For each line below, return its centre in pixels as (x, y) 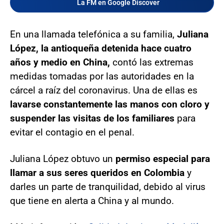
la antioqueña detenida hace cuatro (116, 48)
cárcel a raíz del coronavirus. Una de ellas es (104, 90)
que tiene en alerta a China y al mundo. (92, 201)
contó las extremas (152, 62)
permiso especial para (163, 159)
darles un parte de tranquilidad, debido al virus (108, 187)
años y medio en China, (60, 62)
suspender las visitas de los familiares (93, 118)
